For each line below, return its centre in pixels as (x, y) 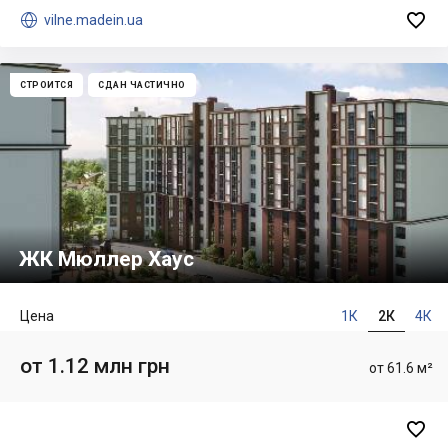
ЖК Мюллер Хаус (106, 259)
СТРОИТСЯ (46, 85)
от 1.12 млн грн (95, 366)
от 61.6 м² (401, 367)
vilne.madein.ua (93, 20)
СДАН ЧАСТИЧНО (142, 85)
